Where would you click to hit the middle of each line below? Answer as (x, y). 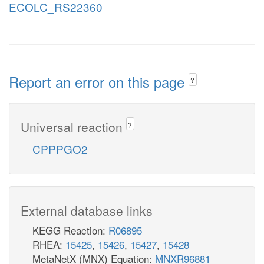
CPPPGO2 (60, 148)
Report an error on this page (99, 82)
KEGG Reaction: (70, 230)
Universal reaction (73, 126)
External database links (87, 210)
